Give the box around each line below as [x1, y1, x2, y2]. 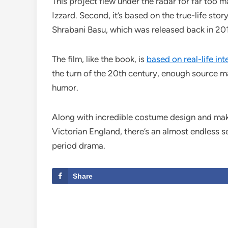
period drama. [52, 140, 105, 151]
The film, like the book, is [52, 54, 147, 65]
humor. [52, 82, 78, 93]
